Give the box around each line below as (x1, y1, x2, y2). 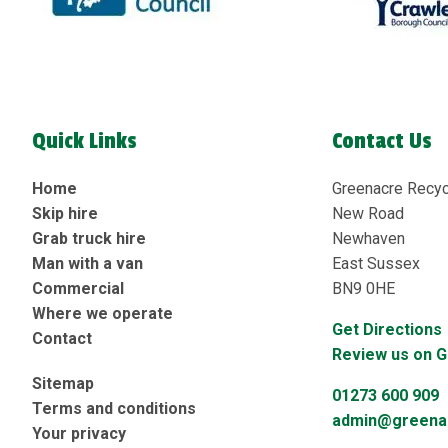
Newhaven (332, 229, 405, 249)
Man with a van (32, 254, 143, 274)
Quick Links (32, 128, 137, 155)
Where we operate (32, 304, 173, 324)
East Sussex (332, 254, 420, 274)
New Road (332, 204, 404, 224)
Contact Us (332, 128, 432, 155)
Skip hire (32, 204, 98, 224)
